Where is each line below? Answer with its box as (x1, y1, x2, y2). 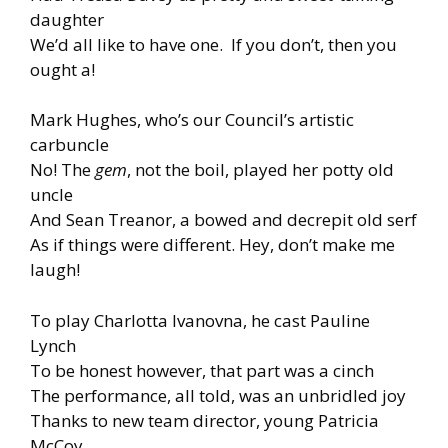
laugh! (30, 258, 80, 282)
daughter (30, 7, 104, 31)
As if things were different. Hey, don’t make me (30, 233, 395, 257)
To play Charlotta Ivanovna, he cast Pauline (30, 308, 370, 332)
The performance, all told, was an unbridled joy (30, 383, 406, 407)
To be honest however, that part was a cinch (30, 358, 374, 382)
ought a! (30, 57, 95, 81)
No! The (30, 158, 95, 182)
